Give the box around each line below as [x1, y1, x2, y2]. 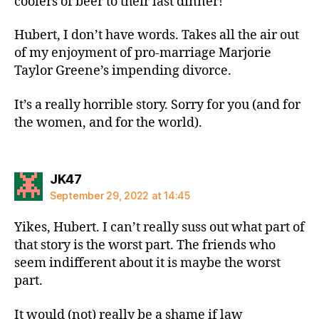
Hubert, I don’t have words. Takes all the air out [14, 27, 299, 43]
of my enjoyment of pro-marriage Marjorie [14, 45, 271, 61]
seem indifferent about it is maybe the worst [14, 255, 281, 271]
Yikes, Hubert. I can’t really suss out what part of [14, 219, 305, 236]
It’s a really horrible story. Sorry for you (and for [14, 96, 300, 113]
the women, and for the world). [14, 114, 202, 131]
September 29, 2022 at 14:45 [50, 189, 190, 202]
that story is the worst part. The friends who [14, 237, 276, 253]
